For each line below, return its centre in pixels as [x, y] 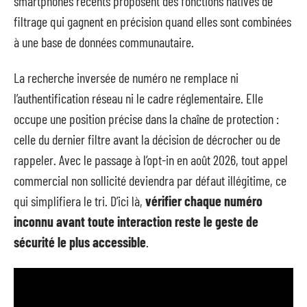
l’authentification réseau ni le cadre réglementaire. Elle [138, 98]
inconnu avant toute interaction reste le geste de [136, 221]
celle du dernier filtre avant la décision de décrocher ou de [147, 139]
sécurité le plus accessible [80, 242]
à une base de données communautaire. [104, 41]
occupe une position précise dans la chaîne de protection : [146, 119]
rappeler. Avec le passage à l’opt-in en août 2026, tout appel [151, 160]
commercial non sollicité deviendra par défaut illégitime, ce [150, 180]
